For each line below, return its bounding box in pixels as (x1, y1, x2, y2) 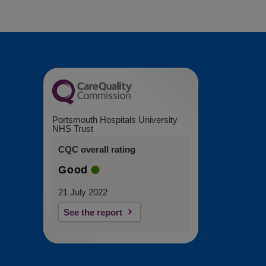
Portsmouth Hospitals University (52, 115, 178, 125)
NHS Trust (52, 123, 93, 134)
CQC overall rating (58, 144, 135, 155)
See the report (64, 207, 122, 218)
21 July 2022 (58, 187, 107, 198)
